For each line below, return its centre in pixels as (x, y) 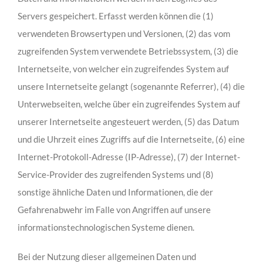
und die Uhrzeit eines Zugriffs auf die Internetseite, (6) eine (131, 139)
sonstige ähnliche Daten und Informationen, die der (115, 192)
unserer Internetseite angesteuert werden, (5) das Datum (128, 121)
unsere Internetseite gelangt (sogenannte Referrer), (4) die (131, 86)
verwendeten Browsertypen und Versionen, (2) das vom (124, 33)
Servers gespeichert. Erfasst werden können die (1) (115, 16)
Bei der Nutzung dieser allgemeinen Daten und (107, 256)
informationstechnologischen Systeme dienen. (106, 227)
